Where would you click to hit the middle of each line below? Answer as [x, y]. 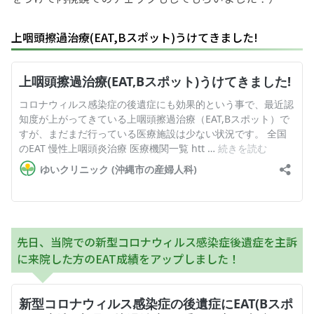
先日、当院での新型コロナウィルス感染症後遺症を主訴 [157, 242]
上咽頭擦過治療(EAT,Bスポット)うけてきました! [135, 37]
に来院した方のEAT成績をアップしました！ [128, 259]
